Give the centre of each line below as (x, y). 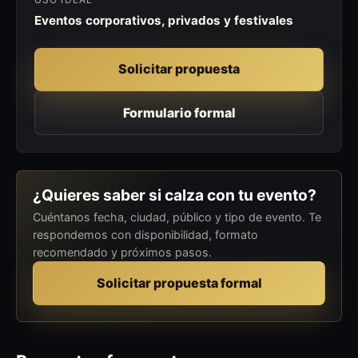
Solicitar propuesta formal (179, 283)
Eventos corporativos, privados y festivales (163, 20)
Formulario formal (179, 112)
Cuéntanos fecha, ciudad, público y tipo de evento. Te (177, 217)
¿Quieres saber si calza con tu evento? (175, 195)
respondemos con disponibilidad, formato (145, 235)
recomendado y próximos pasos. (122, 253)
